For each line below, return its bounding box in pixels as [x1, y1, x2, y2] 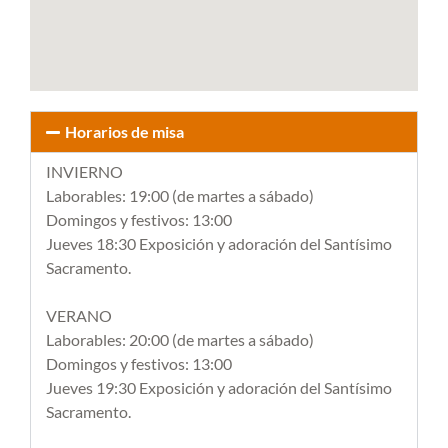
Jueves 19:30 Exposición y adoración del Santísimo [46, 378, 392, 397]
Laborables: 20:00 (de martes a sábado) [46, 330, 314, 349]
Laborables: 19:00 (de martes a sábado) [46, 186, 314, 205]
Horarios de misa [65, 122, 185, 141]
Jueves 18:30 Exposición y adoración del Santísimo [46, 234, 392, 253]
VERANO [46, 306, 112, 325]
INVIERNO [46, 162, 123, 181]
